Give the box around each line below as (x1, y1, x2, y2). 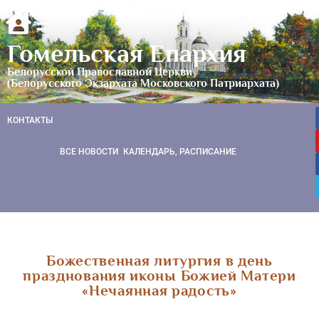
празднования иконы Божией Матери (23, 266, 296, 284)
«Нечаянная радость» (82, 281, 237, 299)
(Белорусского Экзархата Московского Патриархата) (7, 76, 279, 90)
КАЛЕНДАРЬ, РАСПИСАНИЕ (123, 147, 236, 157)
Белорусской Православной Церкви (7, 65, 192, 78)
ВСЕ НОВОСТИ (60, 147, 118, 157)
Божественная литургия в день (46, 251, 273, 269)
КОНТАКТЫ (7, 115, 53, 125)
